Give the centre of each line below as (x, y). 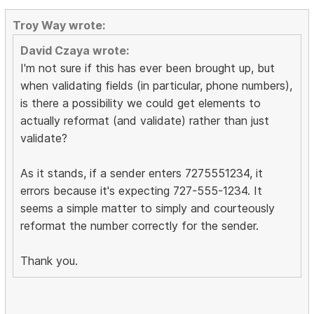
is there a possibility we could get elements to (141, 103)
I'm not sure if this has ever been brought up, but (148, 68)
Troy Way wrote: (59, 26)
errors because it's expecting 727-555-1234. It (142, 191)
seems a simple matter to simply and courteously (148, 209)
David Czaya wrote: (75, 51)
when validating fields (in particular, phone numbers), (157, 86)
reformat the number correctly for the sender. (140, 226)
